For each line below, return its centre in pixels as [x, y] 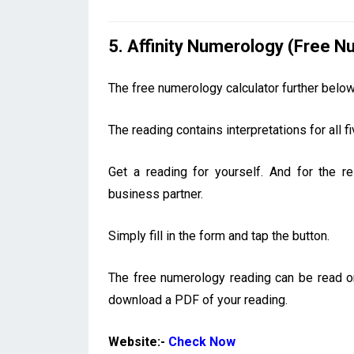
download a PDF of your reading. [198, 300]
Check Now [202, 342]
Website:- [138, 342]
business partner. [156, 194]
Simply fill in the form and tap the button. [219, 236]
